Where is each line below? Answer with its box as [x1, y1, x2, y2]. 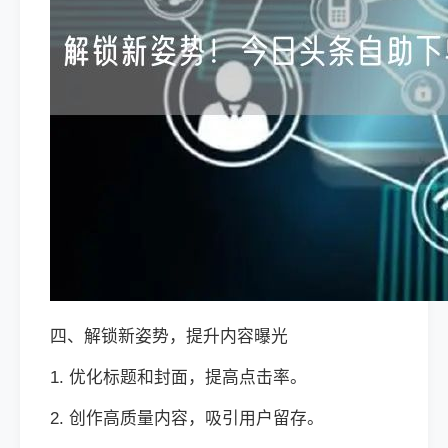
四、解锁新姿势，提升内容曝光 [50, 327, 288, 346]
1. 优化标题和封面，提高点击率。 [50, 368, 307, 387]
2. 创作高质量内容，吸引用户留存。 [50, 409, 324, 428]
